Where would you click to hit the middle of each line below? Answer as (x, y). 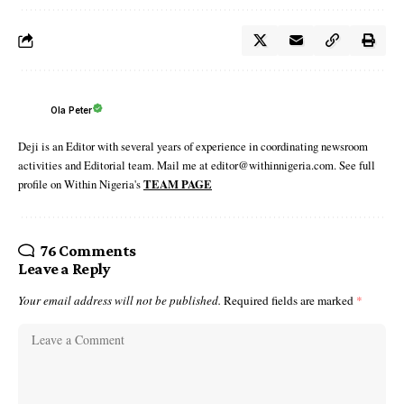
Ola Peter (71, 110)
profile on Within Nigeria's (81, 184)
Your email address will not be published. (119, 301)
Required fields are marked (290, 301)
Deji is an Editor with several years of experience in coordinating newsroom (193, 147)
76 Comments (88, 251)
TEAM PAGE (178, 184)
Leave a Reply (64, 269)
